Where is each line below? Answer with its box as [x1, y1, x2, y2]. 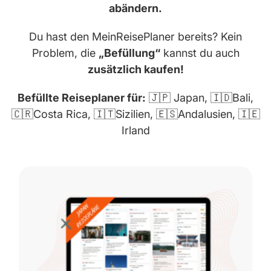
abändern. [109, 2, 162, 15]
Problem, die [31, 47, 99, 60]
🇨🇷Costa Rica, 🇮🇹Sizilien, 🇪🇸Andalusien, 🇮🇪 [11, 108, 260, 121]
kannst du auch [160, 47, 240, 60]
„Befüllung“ [98, 47, 160, 60]
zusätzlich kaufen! [87, 63, 184, 76]
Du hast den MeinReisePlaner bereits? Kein [29, 30, 242, 44]
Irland [121, 124, 150, 137]
